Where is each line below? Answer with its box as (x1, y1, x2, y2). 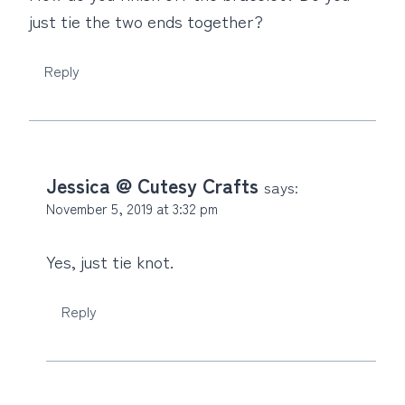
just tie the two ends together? (29, 8, 263, 33)
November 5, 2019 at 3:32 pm (46, 197, 218, 218)
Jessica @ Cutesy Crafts (46, 170, 259, 199)
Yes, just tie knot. (46, 249, 174, 273)
